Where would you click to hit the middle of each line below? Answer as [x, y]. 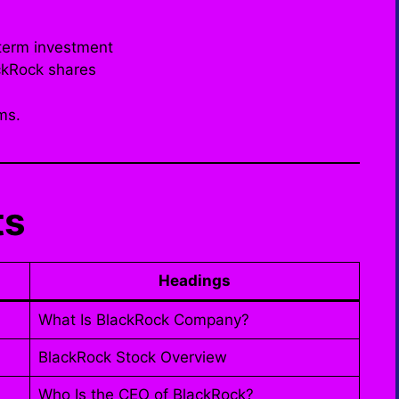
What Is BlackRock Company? [143, 319]
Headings [195, 280]
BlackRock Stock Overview [132, 357]
